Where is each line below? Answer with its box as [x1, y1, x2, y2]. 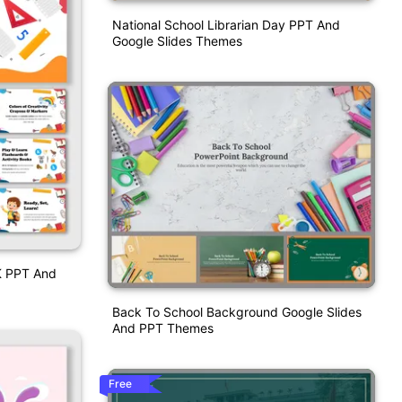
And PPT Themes [111, 320, 214, 336]
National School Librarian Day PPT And [111, 17, 340, 33]
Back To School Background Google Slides [111, 304, 362, 320]
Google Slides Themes [111, 33, 242, 49]
